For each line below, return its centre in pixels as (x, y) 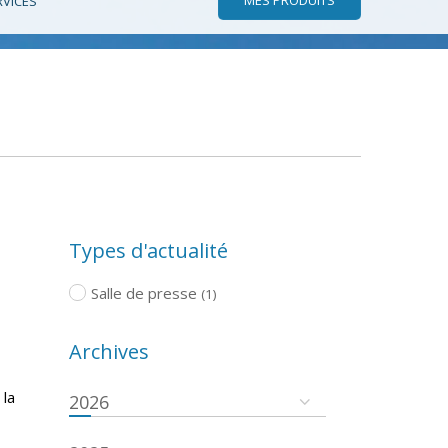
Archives (108, 351)
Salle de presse (144, 292)
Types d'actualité (148, 250)
